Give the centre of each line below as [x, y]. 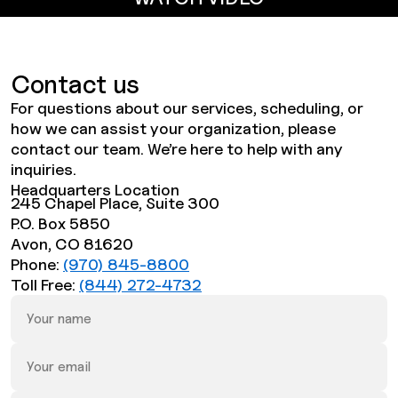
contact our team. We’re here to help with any [177, 148]
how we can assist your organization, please [173, 128]
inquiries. [44, 169]
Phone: [37, 264]
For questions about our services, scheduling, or [187, 107]
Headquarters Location [95, 189]
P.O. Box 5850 [60, 223]
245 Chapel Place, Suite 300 [115, 203]
